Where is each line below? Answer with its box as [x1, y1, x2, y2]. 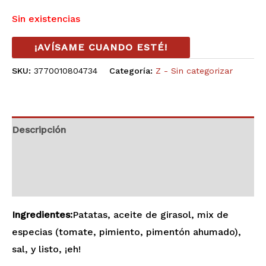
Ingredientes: [12, 208, 72, 220]
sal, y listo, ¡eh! [12, 243, 81, 255]
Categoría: [109, 65, 156, 75]
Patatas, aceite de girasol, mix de [72, 208, 229, 220]
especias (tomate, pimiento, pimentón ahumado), [12, 226, 241, 237]
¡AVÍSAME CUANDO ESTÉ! [34, 41, 167, 53]
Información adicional [12, 150, 111, 162]
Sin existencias [12, 12, 80, 24]
